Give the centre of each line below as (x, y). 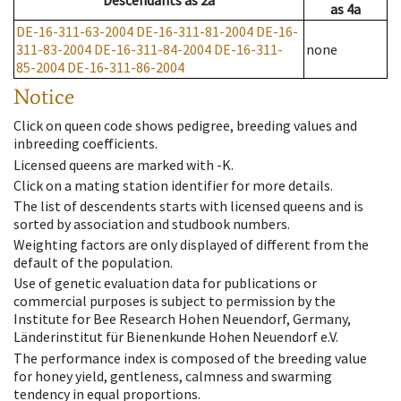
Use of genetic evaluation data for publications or (165, 283)
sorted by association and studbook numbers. (152, 223)
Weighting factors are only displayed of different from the (191, 245)
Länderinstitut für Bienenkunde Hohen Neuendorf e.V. (176, 337)
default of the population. (93, 263)
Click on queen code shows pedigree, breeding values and (185, 126)
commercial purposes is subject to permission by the (175, 301)
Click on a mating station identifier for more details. (173, 185)
